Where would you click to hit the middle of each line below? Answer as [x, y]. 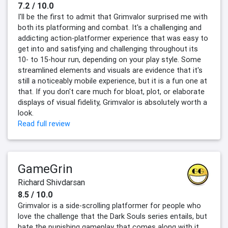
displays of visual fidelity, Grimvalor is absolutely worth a [112, 103]
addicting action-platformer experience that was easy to [113, 38]
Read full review [44, 124]
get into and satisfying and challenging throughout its [108, 49]
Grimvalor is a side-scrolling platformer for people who [109, 206]
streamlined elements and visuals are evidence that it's [110, 70]
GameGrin [45, 169]
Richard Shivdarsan [51, 182]
